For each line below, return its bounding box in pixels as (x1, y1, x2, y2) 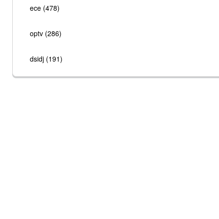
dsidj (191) (30, 54, 63, 64)
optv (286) (30, 28, 62, 38)
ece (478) (30, 3, 60, 13)
